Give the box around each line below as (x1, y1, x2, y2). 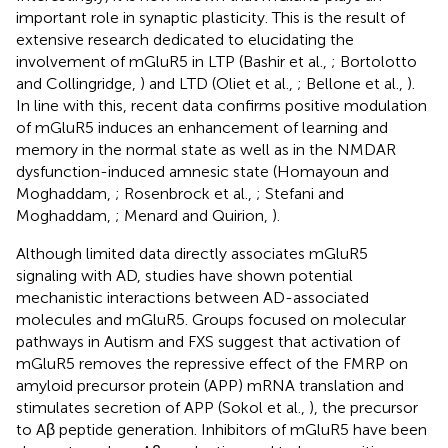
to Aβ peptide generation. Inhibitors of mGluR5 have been (16, 420, 427, 440)
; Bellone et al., (297, 74, 407, 94)
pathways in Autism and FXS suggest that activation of (16, 332, 400, 352)
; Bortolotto (331, 52, 417, 72)
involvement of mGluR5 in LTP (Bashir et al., (16, 52, 331, 72)
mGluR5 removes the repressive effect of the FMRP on (16, 354, 408, 374)
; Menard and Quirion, (115, 206, 272, 226)
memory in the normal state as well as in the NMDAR (16, 140, 396, 160)
